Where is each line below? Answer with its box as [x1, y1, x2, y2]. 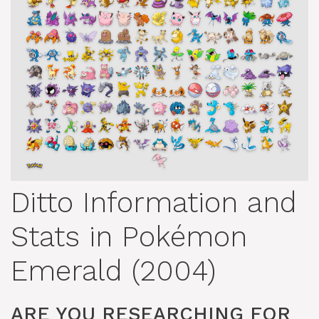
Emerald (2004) [11, 254, 216, 288]
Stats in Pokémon [11, 220, 247, 254]
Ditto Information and [11, 186, 297, 220]
